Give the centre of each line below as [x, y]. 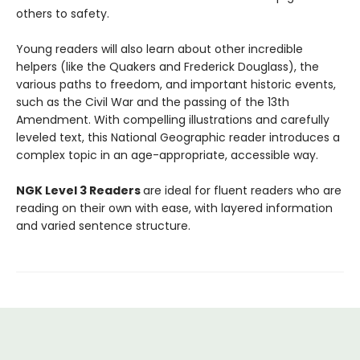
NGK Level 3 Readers [80, 190]
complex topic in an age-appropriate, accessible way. [167, 155]
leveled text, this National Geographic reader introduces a [178, 137]
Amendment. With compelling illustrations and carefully [173, 120]
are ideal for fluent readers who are [242, 190]
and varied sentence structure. [103, 226]
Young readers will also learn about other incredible [160, 49]
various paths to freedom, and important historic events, [176, 84]
